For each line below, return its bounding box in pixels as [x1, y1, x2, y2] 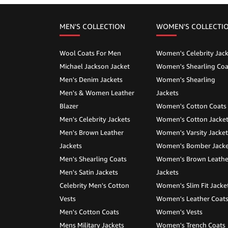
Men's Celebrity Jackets [60, 115, 130, 123]
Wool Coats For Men [60, 49, 121, 57]
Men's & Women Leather [60, 89, 134, 97]
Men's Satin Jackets [60, 168, 118, 176]
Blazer [60, 102, 78, 110]
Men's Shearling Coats [60, 155, 127, 163]
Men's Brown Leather [60, 128, 124, 136]
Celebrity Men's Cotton [60, 181, 129, 189]
